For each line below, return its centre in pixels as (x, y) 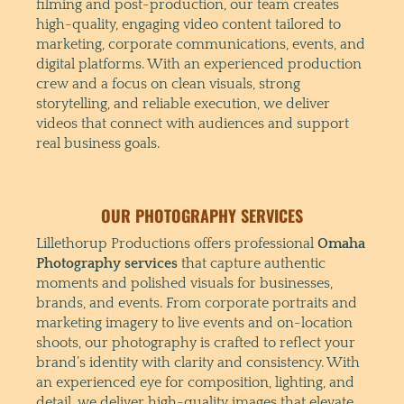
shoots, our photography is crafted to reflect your (195, 342)
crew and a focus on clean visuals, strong (168, 83)
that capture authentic (251, 263)
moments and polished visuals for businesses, (184, 283)
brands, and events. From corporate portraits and (196, 303)
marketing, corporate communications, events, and (200, 44)
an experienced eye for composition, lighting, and (195, 382)
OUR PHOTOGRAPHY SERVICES (202, 215)
